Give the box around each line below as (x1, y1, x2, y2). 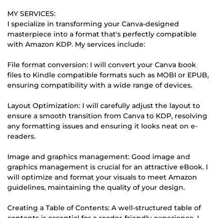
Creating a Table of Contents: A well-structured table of (7, 203, 201, 212)
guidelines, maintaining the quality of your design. (7, 182, 185, 192)
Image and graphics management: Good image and (7, 152, 190, 161)
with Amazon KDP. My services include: (7, 39, 145, 49)
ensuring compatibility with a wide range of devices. (7, 80, 192, 90)
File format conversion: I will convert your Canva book (7, 60, 196, 69)
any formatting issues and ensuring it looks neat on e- (7, 121, 198, 130)
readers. (7, 131, 36, 141)
